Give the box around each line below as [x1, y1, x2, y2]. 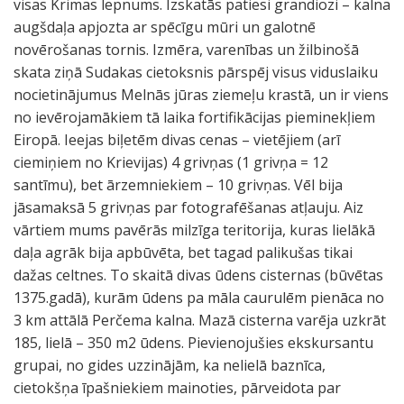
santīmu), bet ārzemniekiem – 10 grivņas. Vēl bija [14, 175, 343, 195]
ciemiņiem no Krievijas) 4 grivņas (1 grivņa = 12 [14, 152, 328, 172]
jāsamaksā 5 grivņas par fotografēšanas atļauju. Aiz [14, 197, 363, 217]
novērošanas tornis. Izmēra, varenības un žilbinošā [14, 40, 359, 60]
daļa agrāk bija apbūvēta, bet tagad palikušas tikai [14, 243, 353, 262]
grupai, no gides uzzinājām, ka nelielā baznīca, [14, 355, 326, 375]
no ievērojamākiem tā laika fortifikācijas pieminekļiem [14, 107, 375, 127]
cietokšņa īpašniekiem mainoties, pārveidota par [14, 378, 341, 398]
